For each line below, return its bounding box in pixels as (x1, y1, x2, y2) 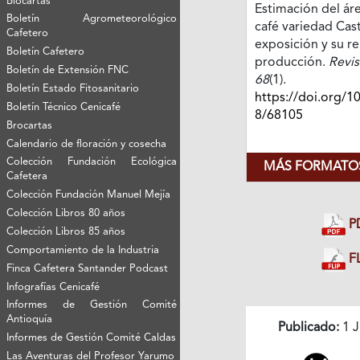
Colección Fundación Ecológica (6, 156, 178, 167)
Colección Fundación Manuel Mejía (6, 189, 171, 200)
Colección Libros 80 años (6, 207, 126, 219)
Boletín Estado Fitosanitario (6, 83, 140, 94)
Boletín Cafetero (6, 46, 85, 57)
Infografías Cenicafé (6, 281, 100, 292)
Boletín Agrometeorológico (6, 13, 178, 24)
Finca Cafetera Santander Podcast (6, 263, 169, 274)
